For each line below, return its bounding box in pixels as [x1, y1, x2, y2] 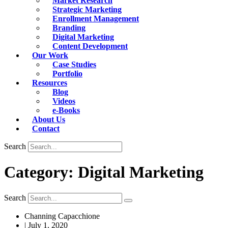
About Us [32, 115, 65, 124]
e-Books [52, 106, 80, 115]
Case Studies [52, 60, 96, 69]
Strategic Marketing [52, 5, 122, 14]
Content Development [52, 42, 128, 50]
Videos [52, 97, 75, 105]
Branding [52, 23, 85, 32]
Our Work [32, 51, 68, 60]
